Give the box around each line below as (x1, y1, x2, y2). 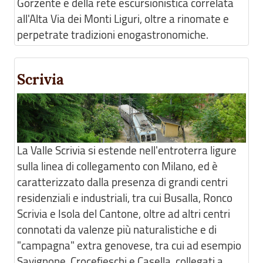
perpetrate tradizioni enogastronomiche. (17, 27, 208, 43)
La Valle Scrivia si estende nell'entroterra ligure (17, 143, 237, 159)
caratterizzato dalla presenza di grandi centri (17, 174, 228, 190)
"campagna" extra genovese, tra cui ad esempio (17, 238, 241, 254)
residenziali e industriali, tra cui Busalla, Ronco (17, 190, 232, 206)
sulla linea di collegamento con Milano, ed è (17, 159, 218, 174)
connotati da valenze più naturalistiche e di (17, 222, 217, 238)
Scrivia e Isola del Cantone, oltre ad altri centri (17, 206, 230, 222)
